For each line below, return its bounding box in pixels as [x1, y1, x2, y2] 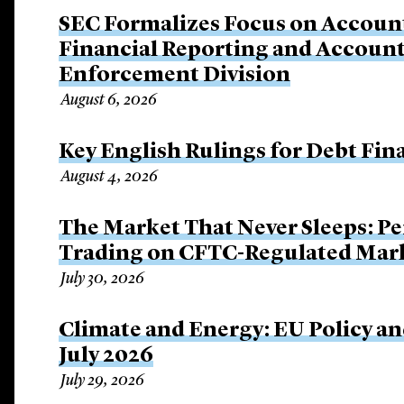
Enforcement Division [59, 65, 291, 87]
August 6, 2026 [60, 92, 158, 108]
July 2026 [59, 345, 154, 367]
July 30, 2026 [60, 271, 145, 287]
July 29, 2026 [60, 372, 145, 389]
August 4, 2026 [60, 169, 159, 185]
